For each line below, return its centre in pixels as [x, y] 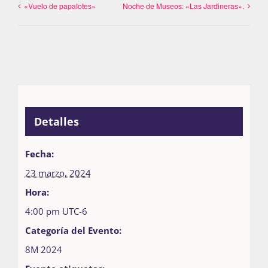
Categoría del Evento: [73, 230]
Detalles [56, 121]
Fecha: [39, 153]
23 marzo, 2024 [58, 173]
